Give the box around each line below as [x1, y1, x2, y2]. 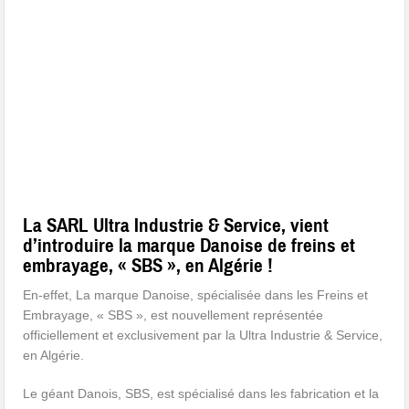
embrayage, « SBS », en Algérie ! [23, 254, 274, 278]
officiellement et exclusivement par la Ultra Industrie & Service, [23, 328, 383, 343]
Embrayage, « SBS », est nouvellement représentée [23, 308, 324, 323]
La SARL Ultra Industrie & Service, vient [23, 214, 330, 238]
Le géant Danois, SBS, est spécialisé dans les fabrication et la [23, 386, 380, 402]
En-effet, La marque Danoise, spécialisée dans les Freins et [23, 288, 369, 303]
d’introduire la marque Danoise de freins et [23, 234, 356, 258]
